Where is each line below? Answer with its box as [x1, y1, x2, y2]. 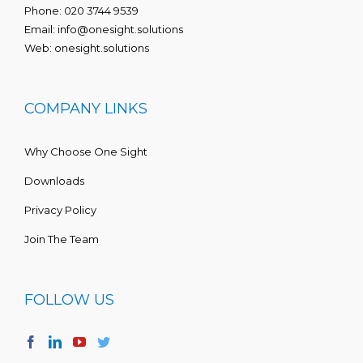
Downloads [24, 174, 84, 188]
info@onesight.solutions [58, 23, 183, 36]
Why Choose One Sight [24, 145, 147, 159]
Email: [24, 23, 58, 36]
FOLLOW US [24, 291, 114, 310]
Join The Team [24, 233, 99, 246]
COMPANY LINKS [24, 100, 147, 118]
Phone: [24, 4, 64, 18]
